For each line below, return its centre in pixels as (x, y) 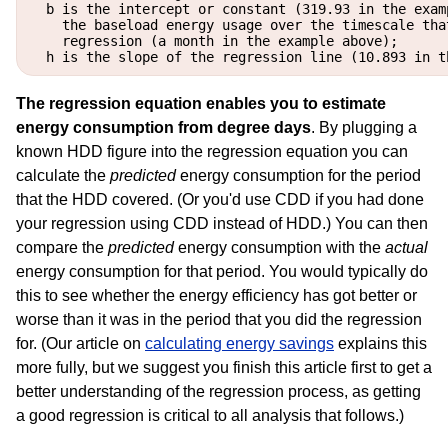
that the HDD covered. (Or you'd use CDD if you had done (220, 199)
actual (406, 247)
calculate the (63, 175)
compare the (62, 247)
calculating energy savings (239, 343)
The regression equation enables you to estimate (201, 103)
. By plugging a (364, 127)
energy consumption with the (279, 247)
